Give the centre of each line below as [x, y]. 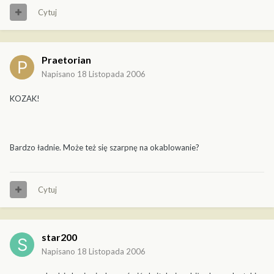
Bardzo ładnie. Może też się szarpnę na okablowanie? [105, 147]
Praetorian [66, 59]
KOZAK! [25, 98]
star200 [59, 237]
